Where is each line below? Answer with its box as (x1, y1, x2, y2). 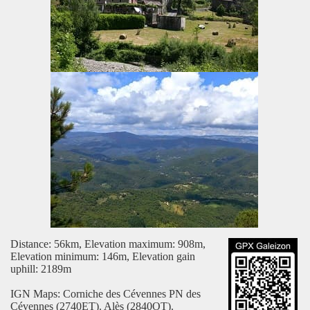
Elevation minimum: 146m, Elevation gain (10, 250, 195, 263)
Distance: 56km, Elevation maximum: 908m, (10, 238, 206, 250)
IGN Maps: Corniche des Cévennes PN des (10, 288, 201, 300)
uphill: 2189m (10, 263, 71, 275)
